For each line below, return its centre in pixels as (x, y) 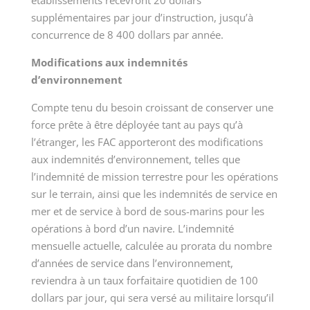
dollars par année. (179, 35)
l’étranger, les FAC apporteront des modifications (147, 142)
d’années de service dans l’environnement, (132, 263)
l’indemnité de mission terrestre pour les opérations (154, 177)
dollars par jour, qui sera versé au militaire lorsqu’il (152, 298)
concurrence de (69, 35)
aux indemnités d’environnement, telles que (135, 159)
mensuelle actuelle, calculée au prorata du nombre (151, 246)
